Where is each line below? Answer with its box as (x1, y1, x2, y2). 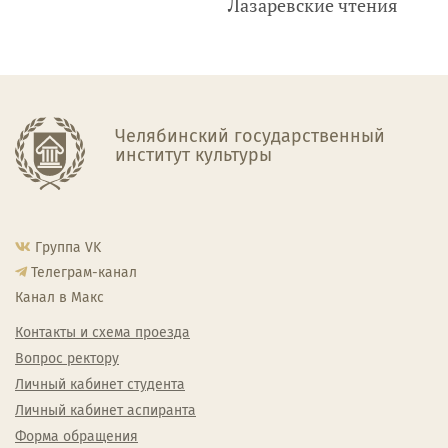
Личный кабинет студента (15, 376, 185, 394)
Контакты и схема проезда (15, 324, 190, 342)
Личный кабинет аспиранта (15, 402, 196, 420)
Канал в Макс (15, 289, 104, 307)
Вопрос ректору (15, 350, 119, 368)
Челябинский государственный (115, 125, 385, 148)
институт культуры (115, 144, 272, 167)
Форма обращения (15, 428, 138, 446)
